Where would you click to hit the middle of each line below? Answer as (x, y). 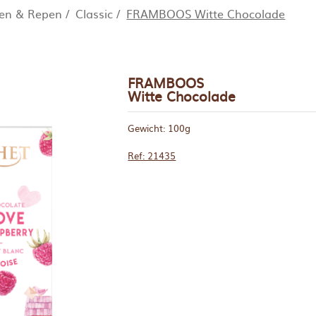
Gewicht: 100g (159, 128)
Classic (95, 13)
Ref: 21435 (152, 156)
